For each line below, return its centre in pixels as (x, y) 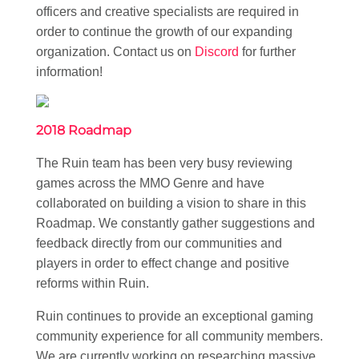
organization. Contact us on (115, 51)
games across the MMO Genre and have (150, 183)
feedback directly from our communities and (159, 243)
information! (69, 71)
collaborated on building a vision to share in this (171, 203)
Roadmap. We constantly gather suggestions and (175, 223)
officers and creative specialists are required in (167, 11)
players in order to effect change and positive (163, 263)
